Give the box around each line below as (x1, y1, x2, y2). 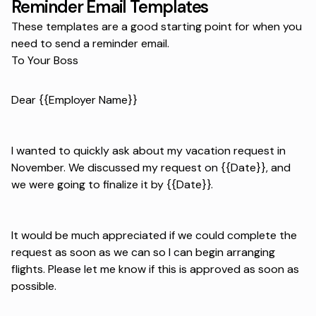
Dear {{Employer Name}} (11, 92, 138, 107)
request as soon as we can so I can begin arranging (11, 244, 275, 260)
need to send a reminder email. (11, 35, 169, 51)
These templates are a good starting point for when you (11, 18, 302, 34)
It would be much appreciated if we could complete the (11, 227, 297, 243)
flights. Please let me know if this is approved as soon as (11, 261, 299, 276)
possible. (11, 278, 56, 293)
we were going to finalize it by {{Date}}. (11, 176, 213, 192)
